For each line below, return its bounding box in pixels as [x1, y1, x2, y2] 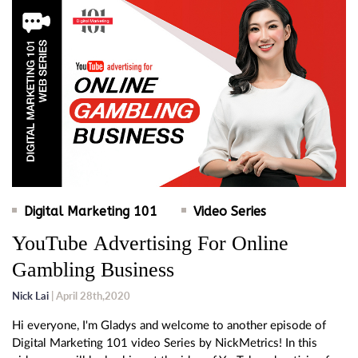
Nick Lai [12, 289, 49, 303]
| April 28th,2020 [49, 289, 130, 303]
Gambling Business [12, 258, 174, 282]
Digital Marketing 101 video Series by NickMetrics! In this [12, 337, 317, 350]
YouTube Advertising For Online [12, 232, 288, 256]
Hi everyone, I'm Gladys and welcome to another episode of [12, 320, 326, 332]
